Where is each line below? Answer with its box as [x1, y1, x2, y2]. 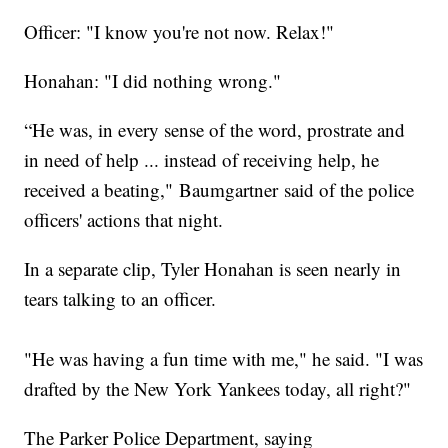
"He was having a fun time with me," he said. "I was [24, 346, 424, 372]
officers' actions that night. [24, 207, 230, 233]
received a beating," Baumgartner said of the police [24, 177, 415, 203]
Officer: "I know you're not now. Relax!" [24, 19, 335, 45]
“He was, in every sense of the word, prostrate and [24, 117, 406, 143]
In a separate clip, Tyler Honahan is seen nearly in [24, 256, 402, 282]
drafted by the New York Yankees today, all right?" [24, 376, 412, 402]
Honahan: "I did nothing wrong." [24, 68, 282, 94]
